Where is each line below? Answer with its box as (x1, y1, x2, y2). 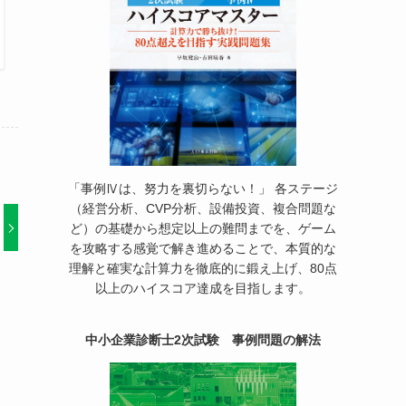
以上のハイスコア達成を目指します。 (95, 280, 311, 295)
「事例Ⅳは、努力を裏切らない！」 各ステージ (68, 180, 338, 196)
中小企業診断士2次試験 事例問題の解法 (85, 332, 321, 347)
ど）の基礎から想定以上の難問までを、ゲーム (70, 220, 336, 236)
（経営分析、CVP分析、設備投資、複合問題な (70, 200, 336, 216)
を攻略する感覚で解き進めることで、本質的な (70, 240, 336, 256)
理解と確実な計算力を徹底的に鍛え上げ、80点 (69, 260, 337, 275)
